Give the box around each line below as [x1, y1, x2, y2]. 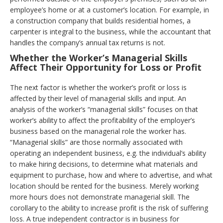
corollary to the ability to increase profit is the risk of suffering [10, 203, 208, 213]
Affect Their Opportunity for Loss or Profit [10, 61, 202, 73]
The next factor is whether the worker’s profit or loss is [10, 83, 187, 92]
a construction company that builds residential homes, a [10, 16, 191, 25]
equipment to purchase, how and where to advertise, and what [10, 170, 213, 180]
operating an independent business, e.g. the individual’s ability [10, 148, 206, 158]
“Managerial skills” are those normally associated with [10, 137, 183, 147]
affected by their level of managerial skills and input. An [10, 94, 186, 103]
